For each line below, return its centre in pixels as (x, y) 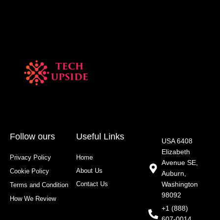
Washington (180, 184)
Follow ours (32, 137)
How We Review (33, 199)
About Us (89, 171)
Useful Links (100, 137)
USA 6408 (177, 141)
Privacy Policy (30, 157)
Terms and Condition (39, 185)
